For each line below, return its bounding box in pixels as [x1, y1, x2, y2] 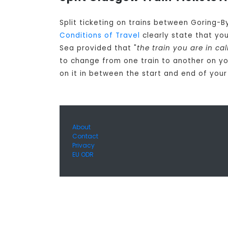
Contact [72, 132, 98, 141]
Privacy [72, 141, 95, 150]
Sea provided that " [60, 43, 137, 53]
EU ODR [72, 150, 94, 159]
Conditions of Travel [60, 31, 140, 41]
